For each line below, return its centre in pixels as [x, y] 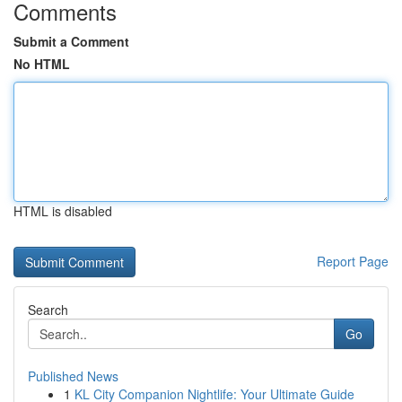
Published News [73, 376]
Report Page [353, 261]
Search [48, 310]
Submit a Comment [71, 41]
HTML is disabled [63, 211]
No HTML [42, 64]
